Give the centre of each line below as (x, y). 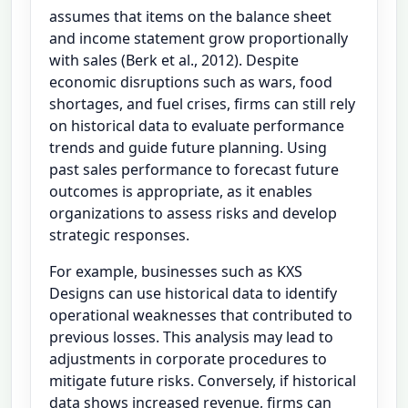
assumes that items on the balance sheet (190, 16)
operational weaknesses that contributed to (201, 315)
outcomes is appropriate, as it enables (181, 191)
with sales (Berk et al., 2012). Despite (174, 60)
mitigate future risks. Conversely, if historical (203, 380)
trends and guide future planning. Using (188, 147)
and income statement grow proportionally (199, 38)
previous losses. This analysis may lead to (191, 337)
